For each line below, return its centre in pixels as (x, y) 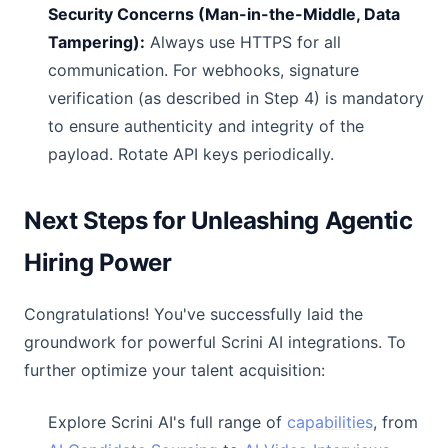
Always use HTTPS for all (243, 42)
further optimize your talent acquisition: (174, 370)
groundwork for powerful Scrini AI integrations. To (215, 342)
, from (395, 422)
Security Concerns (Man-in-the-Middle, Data (224, 14)
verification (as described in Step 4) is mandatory (236, 98)
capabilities (330, 422)
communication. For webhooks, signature (203, 70)
